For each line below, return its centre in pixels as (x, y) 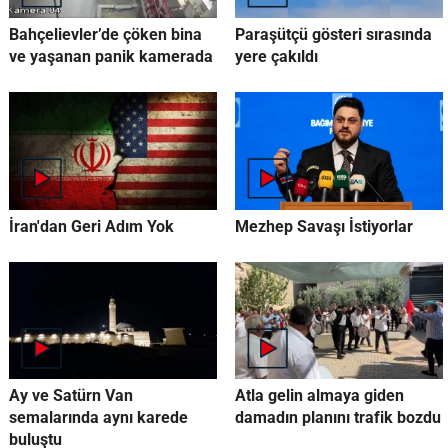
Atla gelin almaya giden (319, 395)
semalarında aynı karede (98, 417)
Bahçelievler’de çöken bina (105, 35)
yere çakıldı (276, 57)
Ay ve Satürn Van (70, 395)
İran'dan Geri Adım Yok (91, 226)
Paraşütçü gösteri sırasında (333, 35)
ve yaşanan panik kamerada (110, 57)
